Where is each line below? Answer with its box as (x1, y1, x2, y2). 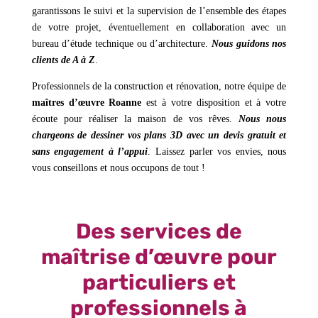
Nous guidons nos (211, 38, 287, 49)
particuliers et (82, 269, 236, 295)
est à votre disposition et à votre (141, 97, 287, 108)
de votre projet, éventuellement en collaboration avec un (31, 21, 287, 33)
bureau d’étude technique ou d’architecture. (31, 38, 212, 49)
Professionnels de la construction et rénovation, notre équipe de (31, 80, 287, 92)
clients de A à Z (31, 54, 95, 65)
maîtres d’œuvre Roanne (31, 97, 142, 108)
